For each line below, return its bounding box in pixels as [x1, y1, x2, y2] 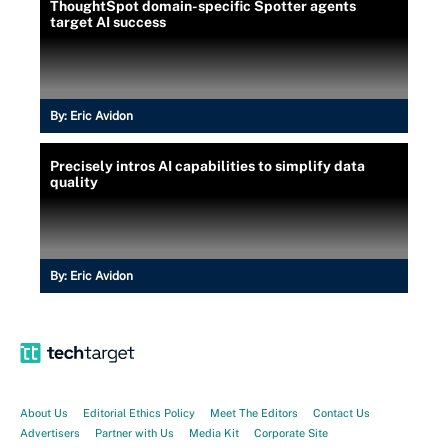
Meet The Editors [210, 407, 298, 419]
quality [50, 174, 98, 190]
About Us [20, 407, 68, 419]
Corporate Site [254, 427, 328, 439]
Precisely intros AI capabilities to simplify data [50, 158, 365, 174]
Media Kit [189, 427, 239, 439]
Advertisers [20, 427, 80, 439]
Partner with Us [95, 427, 174, 439]
